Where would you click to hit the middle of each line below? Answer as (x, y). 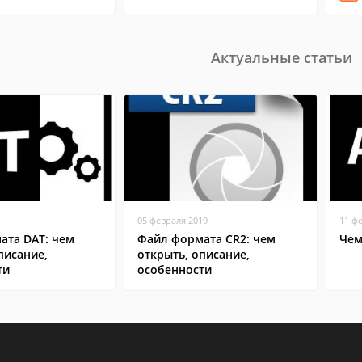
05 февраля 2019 (173, 220)
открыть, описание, (194, 254)
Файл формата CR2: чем (206, 239)
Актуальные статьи (281, 57)
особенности (175, 269)
